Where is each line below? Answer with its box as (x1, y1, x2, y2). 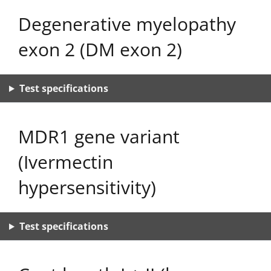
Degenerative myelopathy (18, 11, 236, 36)
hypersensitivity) (18, 175, 156, 200)
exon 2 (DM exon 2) (18, 37, 182, 62)
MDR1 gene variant (18, 124, 180, 149)
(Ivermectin (18, 149, 113, 174)
